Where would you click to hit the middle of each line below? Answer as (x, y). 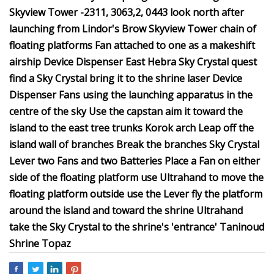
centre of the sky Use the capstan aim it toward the (126, 111)
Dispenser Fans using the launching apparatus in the (131, 95)
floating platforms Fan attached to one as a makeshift (132, 45)
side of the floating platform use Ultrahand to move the (136, 177)
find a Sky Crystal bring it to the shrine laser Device (126, 78)
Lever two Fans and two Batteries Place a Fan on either (135, 161)
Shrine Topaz (40, 243)
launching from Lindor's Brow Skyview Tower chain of (133, 29)
